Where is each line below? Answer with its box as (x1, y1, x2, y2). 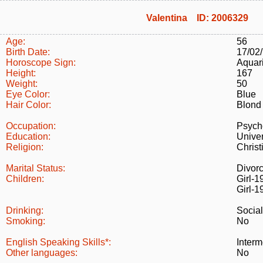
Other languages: (6, 248, 77, 258)
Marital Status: (6, 163, 65, 173)
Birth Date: (6, 47, 50, 57)
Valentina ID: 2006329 (146, 13, 248, 23)
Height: (6, 68, 36, 78)
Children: (6, 174, 44, 184)
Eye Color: (6, 89, 50, 99)
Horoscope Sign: (6, 58, 76, 68)
